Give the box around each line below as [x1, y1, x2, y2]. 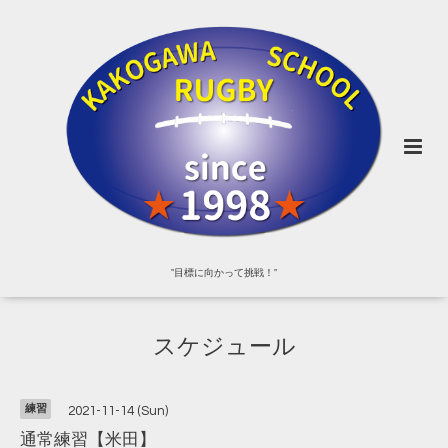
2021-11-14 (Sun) [67, 403, 168, 418]
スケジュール [152, 335, 296, 359]
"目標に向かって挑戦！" [170, 267, 277, 278]
